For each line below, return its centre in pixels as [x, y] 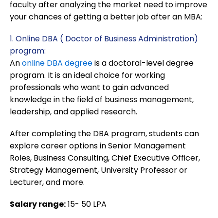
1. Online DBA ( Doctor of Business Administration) [104, 39]
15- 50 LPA [86, 204]
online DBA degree [57, 63]
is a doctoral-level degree [143, 63]
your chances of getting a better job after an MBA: [106, 17]
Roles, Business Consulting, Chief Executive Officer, [105, 158]
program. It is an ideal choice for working [87, 75]
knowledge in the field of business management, [102, 100]
